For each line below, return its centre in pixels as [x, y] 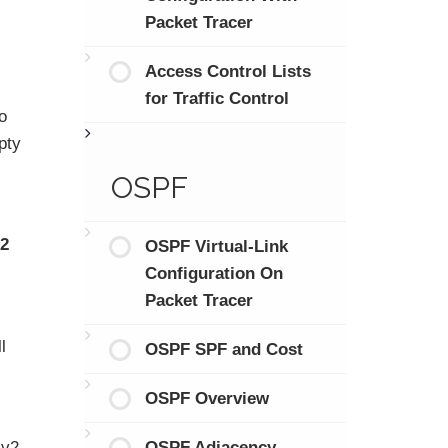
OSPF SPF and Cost [224, 349]
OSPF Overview [207, 398]
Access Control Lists [228, 71]
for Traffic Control [217, 98]
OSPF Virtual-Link [216, 246]
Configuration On [214, 273]
